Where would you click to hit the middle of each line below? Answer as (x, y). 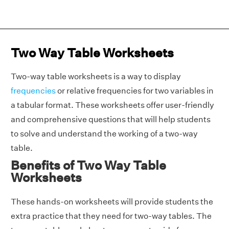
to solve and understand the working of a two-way (104, 134)
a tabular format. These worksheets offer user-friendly (112, 105)
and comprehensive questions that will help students (111, 119)
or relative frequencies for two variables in (135, 91)
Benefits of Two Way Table (88, 165)
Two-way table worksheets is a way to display (96, 76)
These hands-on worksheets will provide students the (112, 202)
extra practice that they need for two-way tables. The (111, 216)
